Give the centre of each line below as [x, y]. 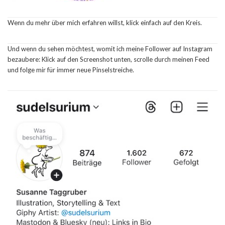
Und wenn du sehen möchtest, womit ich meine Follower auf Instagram [110, 49]
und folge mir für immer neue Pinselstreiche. [71, 70]
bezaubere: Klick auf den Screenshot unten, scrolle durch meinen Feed [108, 60]
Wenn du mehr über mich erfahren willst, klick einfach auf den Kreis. [105, 23]
